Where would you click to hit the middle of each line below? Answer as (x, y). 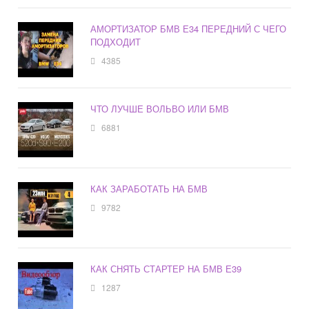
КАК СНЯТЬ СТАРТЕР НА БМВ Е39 (166, 269)
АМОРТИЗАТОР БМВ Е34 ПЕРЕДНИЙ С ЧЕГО (189, 29)
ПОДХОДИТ (116, 42)
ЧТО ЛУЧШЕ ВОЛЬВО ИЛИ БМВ (160, 109)
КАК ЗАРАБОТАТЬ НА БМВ (149, 189)
